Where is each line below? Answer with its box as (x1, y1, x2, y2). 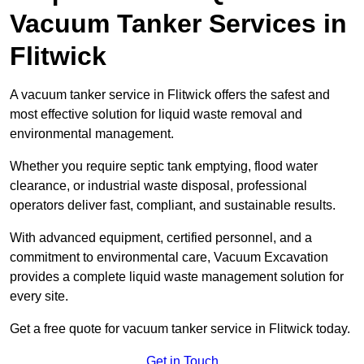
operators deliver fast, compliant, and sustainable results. (10, 198, 336, 213)
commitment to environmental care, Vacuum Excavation (10, 250, 328, 265)
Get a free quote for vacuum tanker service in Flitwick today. (10, 322, 350, 336)
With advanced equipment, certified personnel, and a (10, 231, 312, 245)
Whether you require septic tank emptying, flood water (10, 159, 318, 174)
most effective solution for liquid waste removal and (10, 107, 302, 122)
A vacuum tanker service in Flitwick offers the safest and (10, 88, 330, 102)
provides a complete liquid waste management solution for (10, 270, 344, 284)
